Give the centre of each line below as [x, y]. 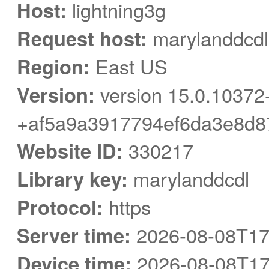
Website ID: [70, 150]
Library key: [72, 178]
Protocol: [60, 207]
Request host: [82, 38]
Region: [53, 66]
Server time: [74, 235]
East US [129, 66]
